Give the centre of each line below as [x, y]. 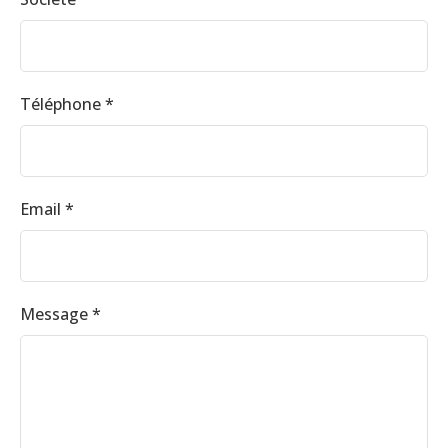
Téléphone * [67, 103]
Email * [47, 208]
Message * [60, 313]
